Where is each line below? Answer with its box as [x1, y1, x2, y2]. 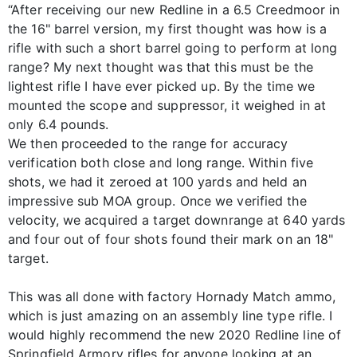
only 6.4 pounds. [8, 116, 109, 132]
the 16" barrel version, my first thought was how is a [8, 20, 328, 37]
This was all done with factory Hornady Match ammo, [8, 288, 336, 304]
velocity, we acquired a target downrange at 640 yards [8, 211, 346, 228]
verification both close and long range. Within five [8, 154, 314, 171]
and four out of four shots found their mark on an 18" [8, 230, 334, 247]
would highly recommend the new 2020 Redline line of [8, 326, 342, 343]
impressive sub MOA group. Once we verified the [8, 192, 307, 209]
